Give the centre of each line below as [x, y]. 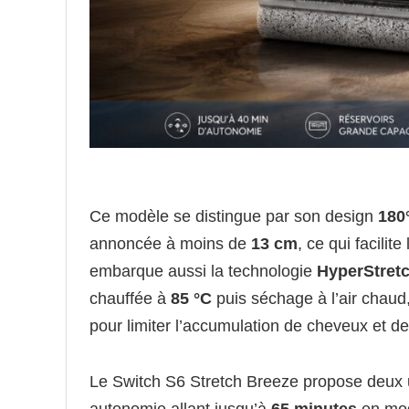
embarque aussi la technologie [203, 271]
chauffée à [130, 298]
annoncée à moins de [170, 243]
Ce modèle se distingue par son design [234, 216]
